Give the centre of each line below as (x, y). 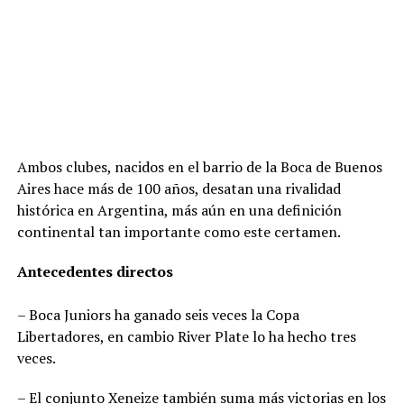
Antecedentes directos (95, 272)
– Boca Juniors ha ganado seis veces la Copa (158, 315)
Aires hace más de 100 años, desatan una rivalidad (179, 189)
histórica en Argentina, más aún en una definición (179, 211)
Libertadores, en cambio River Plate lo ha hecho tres (186, 337)
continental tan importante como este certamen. (179, 232)
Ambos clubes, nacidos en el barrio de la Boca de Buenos (199, 167)
